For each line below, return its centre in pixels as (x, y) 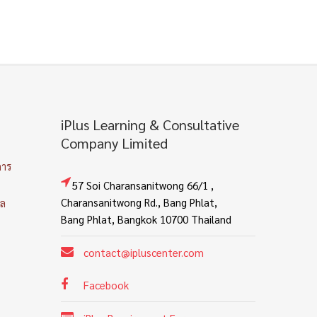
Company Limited (114, 143)
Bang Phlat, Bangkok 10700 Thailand (146, 219)
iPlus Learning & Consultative (150, 125)
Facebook (106, 285)
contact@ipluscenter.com (143, 252)
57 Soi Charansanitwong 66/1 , (137, 185)
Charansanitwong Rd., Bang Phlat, (139, 202)
